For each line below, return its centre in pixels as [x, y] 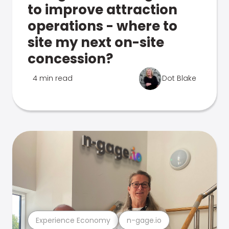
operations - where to [102, 26]
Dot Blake [179, 78]
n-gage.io [144, 220]
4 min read [53, 78]
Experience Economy [73, 220]
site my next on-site [96, 42]
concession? [70, 59]
